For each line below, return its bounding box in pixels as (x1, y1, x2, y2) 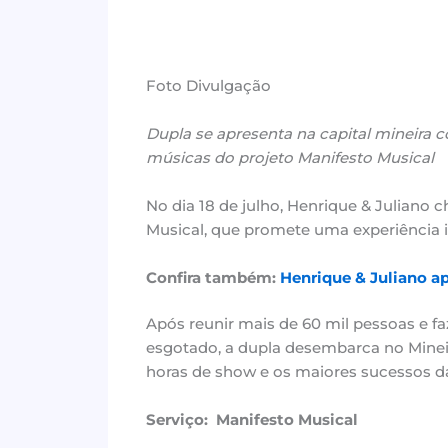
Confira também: (145, 267, 280, 287)
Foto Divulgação (145, 75, 271, 95)
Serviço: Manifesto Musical (145, 410, 358, 430)
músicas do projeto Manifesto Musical (145, 147, 434, 167)
